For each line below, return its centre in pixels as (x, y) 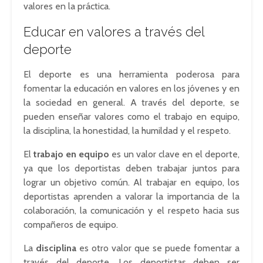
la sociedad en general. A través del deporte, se (131, 102)
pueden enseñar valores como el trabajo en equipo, (131, 117)
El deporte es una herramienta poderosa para (131, 74)
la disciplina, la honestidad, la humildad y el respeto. (127, 131)
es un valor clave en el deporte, (175, 154)
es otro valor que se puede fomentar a (158, 248)
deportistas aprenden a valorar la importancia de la (131, 196)
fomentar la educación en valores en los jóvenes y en (131, 88)
